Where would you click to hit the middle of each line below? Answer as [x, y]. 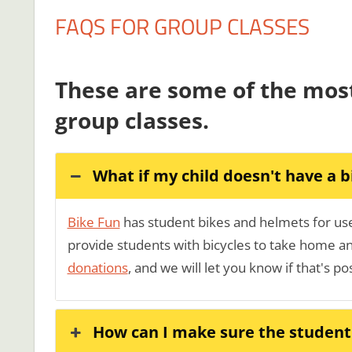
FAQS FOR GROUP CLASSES [182, 27]
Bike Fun [93, 222]
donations [97, 268]
